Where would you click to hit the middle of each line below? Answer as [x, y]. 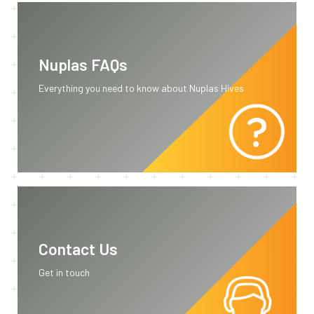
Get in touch [64, 272]
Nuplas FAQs [83, 64]
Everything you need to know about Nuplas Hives [141, 88]
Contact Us [78, 248]
